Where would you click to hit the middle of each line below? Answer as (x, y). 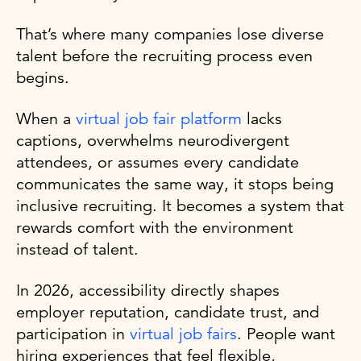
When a (46, 118)
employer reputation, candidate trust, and (168, 312)
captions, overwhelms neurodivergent (153, 140)
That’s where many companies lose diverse (170, 34)
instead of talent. (77, 249)
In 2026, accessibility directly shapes (148, 290)
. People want (286, 334)
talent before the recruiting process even (164, 56)
